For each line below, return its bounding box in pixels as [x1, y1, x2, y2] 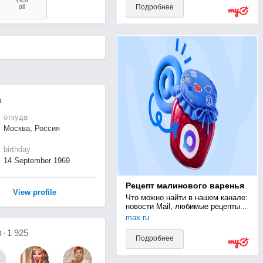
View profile [12, 188, 56, 197]
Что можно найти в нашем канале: [125, 193, 248, 202]
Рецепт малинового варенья [125, 181, 244, 190]
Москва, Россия [3, 124, 60, 133]
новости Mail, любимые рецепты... [125, 202, 247, 211]
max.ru [125, 213, 149, 222]
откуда [3, 113, 28, 122]
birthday [3, 145, 31, 154]
